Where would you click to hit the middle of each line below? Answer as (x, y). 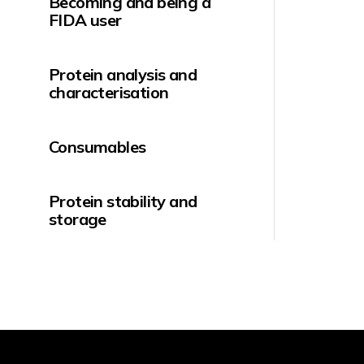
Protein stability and (123, 201)
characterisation (109, 92)
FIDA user (85, 20)
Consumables (97, 147)
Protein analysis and (123, 74)
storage (78, 219)
